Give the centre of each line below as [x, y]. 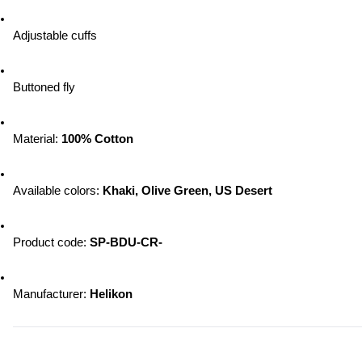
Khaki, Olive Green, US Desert [187, 191]
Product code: [51, 242]
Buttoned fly [44, 87]
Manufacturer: [51, 294]
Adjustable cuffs [55, 36]
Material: [37, 139]
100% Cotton [97, 139]
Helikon [111, 294]
